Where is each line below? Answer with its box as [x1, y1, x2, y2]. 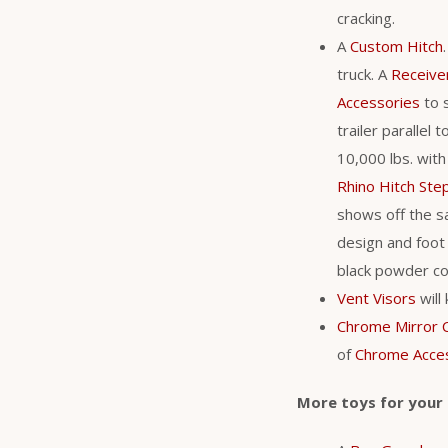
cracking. [337, 7, 395, 28]
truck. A [337, 63, 391, 84]
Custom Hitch [350, 35, 443, 56]
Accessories [337, 91, 420, 112]
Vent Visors [337, 287, 416, 308]
